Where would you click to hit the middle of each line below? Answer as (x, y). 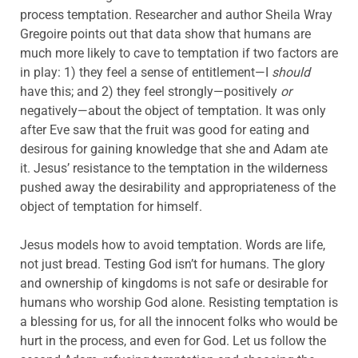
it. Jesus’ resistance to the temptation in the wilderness (174, 168)
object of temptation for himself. (111, 206)
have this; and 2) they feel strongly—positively (150, 91)
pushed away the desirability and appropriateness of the (178, 187)
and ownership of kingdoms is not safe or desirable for (174, 283)
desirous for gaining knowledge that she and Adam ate (174, 149)
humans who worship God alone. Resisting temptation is (179, 302)
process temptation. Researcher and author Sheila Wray (176, 14)
